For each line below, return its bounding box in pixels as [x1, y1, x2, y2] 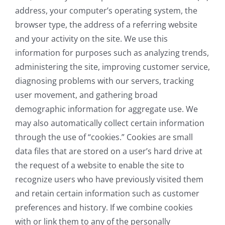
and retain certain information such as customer [15, 188, 199, 199]
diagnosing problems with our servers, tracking [15, 75, 194, 87]
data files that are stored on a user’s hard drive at [15, 146, 202, 157]
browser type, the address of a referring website [15, 19, 197, 31]
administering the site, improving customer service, [15, 61, 210, 73]
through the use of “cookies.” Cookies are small [15, 132, 193, 143]
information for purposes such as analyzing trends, [15, 47, 209, 59]
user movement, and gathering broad [15, 89, 158, 101]
